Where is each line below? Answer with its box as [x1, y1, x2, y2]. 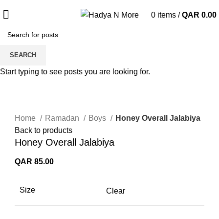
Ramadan [45, 113, 81, 122]
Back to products [15, 126, 72, 134]
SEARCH [10, 51, 36, 59]
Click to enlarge [15, 100, 69, 109]
